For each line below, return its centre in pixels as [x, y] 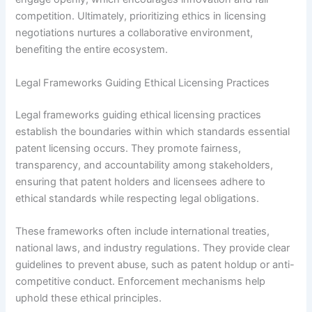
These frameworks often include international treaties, [143, 232]
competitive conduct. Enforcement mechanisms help [141, 282]
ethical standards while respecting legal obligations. [138, 198]
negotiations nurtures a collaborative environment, [134, 33]
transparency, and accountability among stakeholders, [145, 165]
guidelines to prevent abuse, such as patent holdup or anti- [155, 265]
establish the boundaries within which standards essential [153, 131]
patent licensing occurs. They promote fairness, [128, 148]
